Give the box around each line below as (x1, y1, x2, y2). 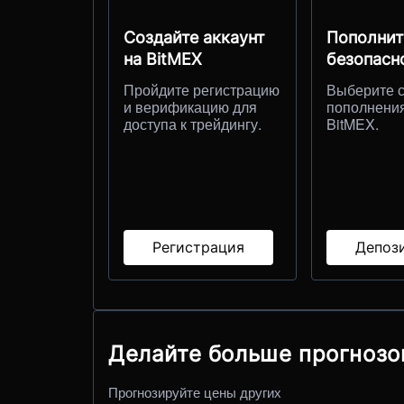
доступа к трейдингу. (124, 113, 262, 134)
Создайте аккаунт (124, 27, 265, 47)
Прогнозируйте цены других (108, 381, 281, 401)
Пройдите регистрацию (124, 78, 280, 100)
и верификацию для (124, 96, 257, 117)
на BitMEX (124, 49, 202, 69)
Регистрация (152, 237, 244, 256)
